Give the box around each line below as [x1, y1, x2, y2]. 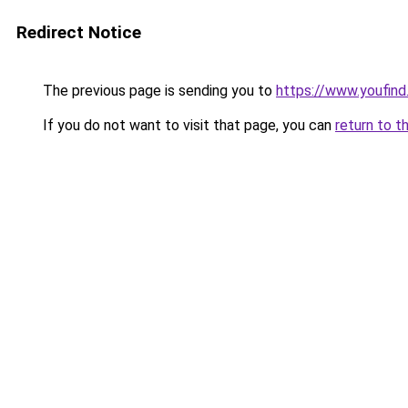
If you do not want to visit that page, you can [39, 117, 335, 134]
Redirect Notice [16, 22, 141, 43]
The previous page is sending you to [39, 82, 276, 99]
